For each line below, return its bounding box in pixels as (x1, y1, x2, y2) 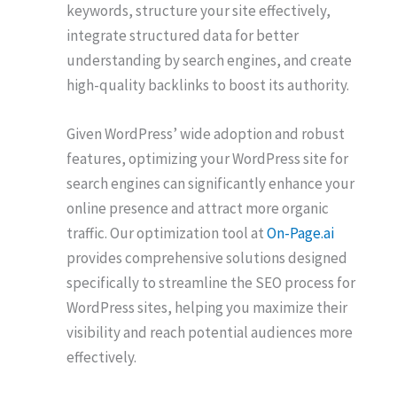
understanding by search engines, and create (66, 50, 352, 70)
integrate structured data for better (66, 25, 299, 45)
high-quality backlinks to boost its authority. (66, 74, 349, 95)
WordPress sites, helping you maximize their (66, 297, 347, 317)
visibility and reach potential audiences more (66, 322, 353, 342)
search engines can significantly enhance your (66, 173, 354, 193)
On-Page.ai (267, 222, 334, 243)
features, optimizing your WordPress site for (66, 148, 348, 168)
